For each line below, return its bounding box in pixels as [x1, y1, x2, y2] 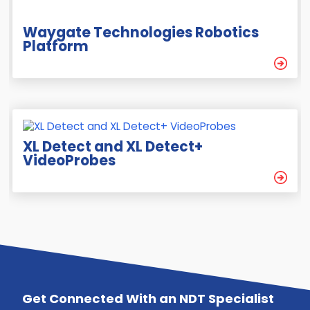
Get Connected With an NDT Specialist [21, 289, 274, 307]
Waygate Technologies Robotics [23, 23, 259, 43]
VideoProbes [23, 151, 116, 171]
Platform [23, 37, 89, 57]
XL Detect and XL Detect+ [23, 137, 203, 157]
